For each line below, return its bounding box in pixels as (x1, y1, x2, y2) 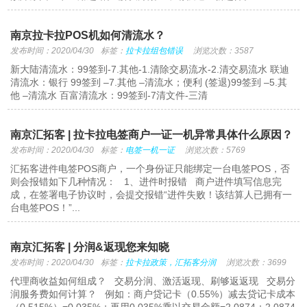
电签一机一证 (125, 145, 175, 155)
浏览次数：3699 (226, 258, 287, 267)
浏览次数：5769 (185, 145, 246, 155)
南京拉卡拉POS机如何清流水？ (10, 29, 166, 41)
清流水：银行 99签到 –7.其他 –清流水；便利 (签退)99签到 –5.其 (10, 77, 288, 88)
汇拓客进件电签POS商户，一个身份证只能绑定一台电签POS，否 (10, 163, 291, 174)
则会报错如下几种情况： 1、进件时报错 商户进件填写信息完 (10, 176, 282, 187)
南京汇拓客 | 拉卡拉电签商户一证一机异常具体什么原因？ (10, 129, 293, 140)
